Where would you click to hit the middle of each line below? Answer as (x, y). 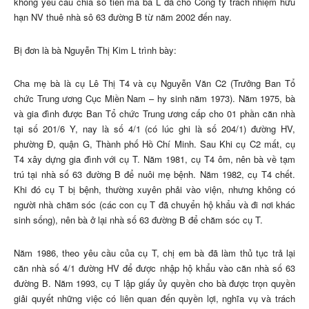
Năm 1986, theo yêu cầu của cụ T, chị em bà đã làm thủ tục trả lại (154, 253)
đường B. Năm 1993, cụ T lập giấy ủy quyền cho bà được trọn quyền (154, 283)
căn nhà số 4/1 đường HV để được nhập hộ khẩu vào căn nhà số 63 (154, 268)
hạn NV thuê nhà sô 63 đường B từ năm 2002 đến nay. (123, 17)
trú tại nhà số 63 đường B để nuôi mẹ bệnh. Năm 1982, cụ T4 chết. (154, 175)
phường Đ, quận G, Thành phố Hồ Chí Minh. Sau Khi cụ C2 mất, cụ (154, 144)
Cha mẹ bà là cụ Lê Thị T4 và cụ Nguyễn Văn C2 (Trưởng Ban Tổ (154, 83)
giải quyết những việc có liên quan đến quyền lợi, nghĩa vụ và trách (154, 299)
